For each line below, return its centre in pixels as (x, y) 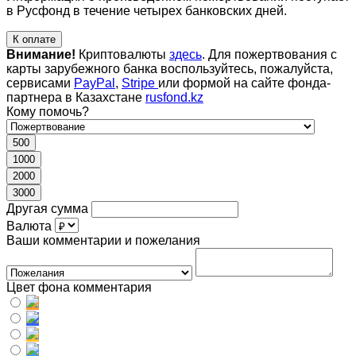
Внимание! (41, 55)
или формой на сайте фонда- (244, 83)
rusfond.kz (174, 98)
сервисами (40, 83)
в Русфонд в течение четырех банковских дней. (147, 11)
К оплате (34, 40)
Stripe (140, 83)
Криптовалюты (122, 55)
